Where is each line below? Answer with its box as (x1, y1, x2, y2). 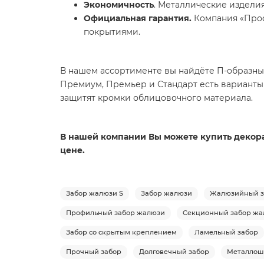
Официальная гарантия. (84, 12, 192, 24)
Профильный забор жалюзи (66, 208, 165, 217)
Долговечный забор (139, 247, 209, 256)
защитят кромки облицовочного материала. (60, 92, 253, 103)
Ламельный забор (194, 227, 258, 236)
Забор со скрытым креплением (66, 227, 177, 236)
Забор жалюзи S (66, 189, 123, 197)
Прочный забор (66, 247, 121, 256)
